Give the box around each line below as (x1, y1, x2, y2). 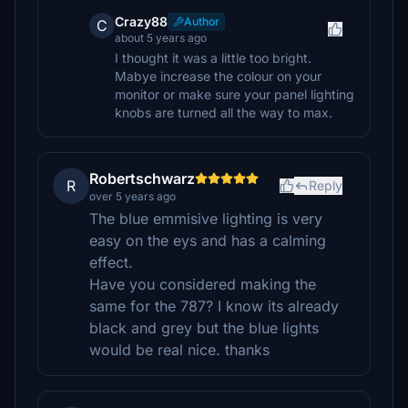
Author (184, 15, 219, 28)
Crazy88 (115, 14, 168, 29)
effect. (89, 253, 133, 271)
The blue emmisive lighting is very (89, 209, 322, 228)
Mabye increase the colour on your (115, 68, 321, 84)
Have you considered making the (89, 275, 316, 293)
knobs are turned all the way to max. (115, 105, 332, 120)
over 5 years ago (89, 189, 176, 203)
